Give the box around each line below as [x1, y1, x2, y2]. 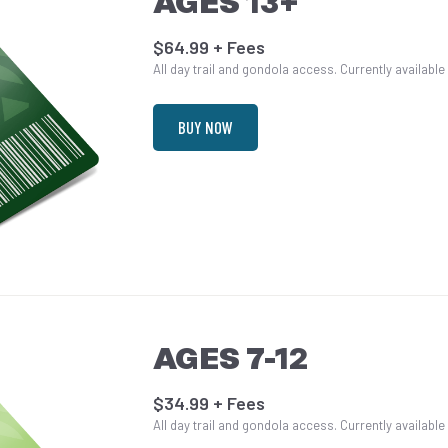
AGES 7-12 [153, 344, 309, 377]
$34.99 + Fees [153, 391, 266, 414]
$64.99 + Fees [153, 36, 266, 59]
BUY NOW [178, 117, 234, 138]
